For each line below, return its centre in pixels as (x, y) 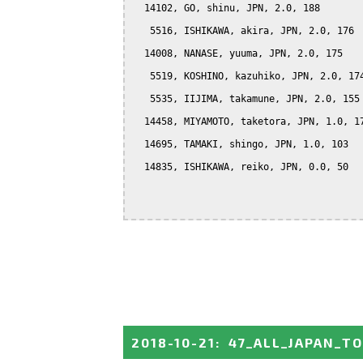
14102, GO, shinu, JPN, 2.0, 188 (226, 8)
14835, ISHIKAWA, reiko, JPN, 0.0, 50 (241, 167)
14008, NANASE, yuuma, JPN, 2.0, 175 (238, 53)
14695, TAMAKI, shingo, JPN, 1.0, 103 (241, 144)
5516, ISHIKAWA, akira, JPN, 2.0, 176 (243, 30)
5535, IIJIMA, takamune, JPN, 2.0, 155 (246, 98)
